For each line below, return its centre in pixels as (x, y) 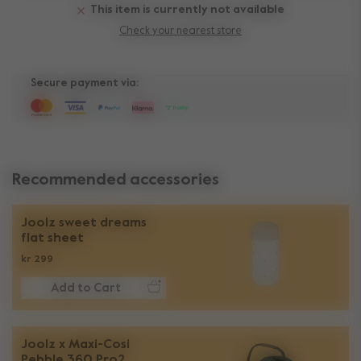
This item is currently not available (186, 10)
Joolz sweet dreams (84, 223)
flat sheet (52, 238)
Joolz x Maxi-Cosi (75, 344)
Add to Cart (85, 288)
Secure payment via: (85, 83)
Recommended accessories (116, 180)
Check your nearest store (180, 31)
